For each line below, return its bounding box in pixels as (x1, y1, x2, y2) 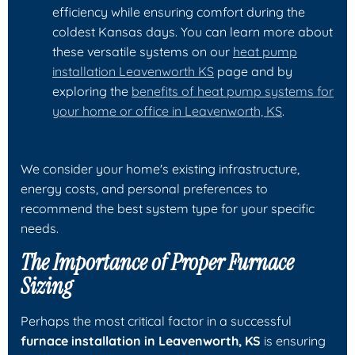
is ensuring (261, 332, 326, 349)
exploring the (52, 82, 132, 99)
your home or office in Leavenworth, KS (52, 102, 282, 119)
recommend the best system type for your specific (21, 200, 315, 216)
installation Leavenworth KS (52, 63, 214, 79)
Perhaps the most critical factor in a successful (21, 312, 292, 329)
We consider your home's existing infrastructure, (21, 160, 300, 177)
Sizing (21, 271, 72, 301)
